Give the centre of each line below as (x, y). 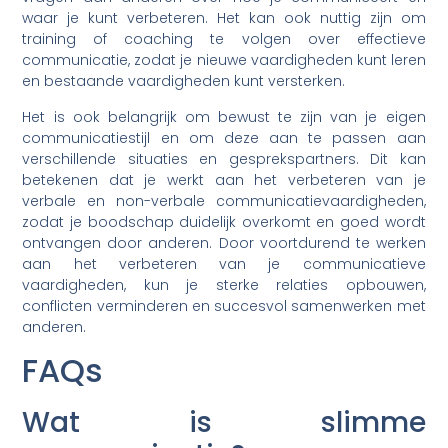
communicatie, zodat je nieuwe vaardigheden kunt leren (224, 60)
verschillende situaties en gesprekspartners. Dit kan (224, 158)
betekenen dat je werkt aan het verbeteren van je (224, 179)
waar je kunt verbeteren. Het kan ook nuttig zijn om (224, 18)
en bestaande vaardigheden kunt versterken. (184, 81)
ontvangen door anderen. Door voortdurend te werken (224, 242)
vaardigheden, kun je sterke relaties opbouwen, (224, 284)
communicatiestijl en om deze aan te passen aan (224, 137)
